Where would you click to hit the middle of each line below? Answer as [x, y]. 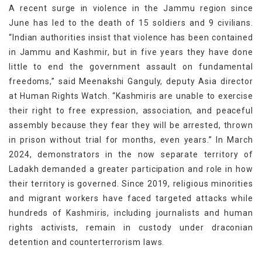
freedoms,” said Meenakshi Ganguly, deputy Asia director [131, 81]
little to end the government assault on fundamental [131, 66]
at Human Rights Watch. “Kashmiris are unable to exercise [131, 96]
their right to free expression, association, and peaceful [131, 110]
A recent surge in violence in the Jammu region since [131, 8]
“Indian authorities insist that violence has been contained [131, 37]
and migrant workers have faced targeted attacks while [131, 198]
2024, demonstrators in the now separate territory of [131, 154]
